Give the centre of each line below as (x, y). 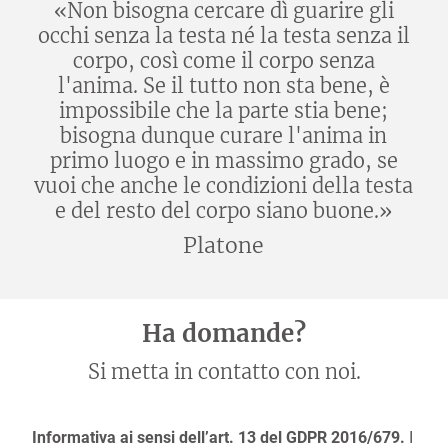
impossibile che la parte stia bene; (224, 110)
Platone (224, 245)
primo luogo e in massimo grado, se (223, 160)
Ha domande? (224, 333)
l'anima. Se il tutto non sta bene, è (223, 85)
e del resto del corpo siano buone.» (224, 210)
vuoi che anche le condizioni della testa (224, 185)
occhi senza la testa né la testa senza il (223, 35)
